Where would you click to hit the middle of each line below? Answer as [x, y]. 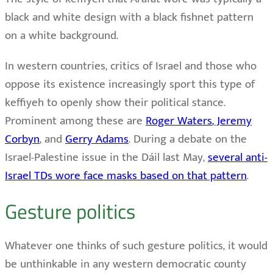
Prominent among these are [75, 121]
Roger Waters [179, 121]
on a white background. [62, 36]
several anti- [238, 158]
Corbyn [22, 140]
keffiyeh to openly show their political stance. [115, 103]
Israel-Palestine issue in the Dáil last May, [106, 158]
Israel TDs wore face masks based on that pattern [126, 176]
